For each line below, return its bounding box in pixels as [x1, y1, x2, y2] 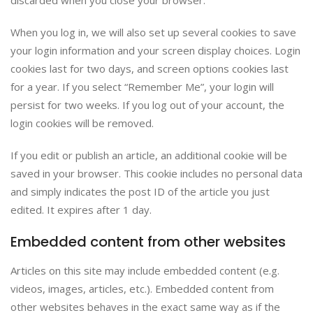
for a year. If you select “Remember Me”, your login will [10, 80, 274, 94]
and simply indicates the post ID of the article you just [10, 184, 270, 198]
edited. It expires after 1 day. [10, 203, 152, 217]
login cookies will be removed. [10, 116, 154, 130]
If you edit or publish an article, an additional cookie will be [10, 148, 287, 162]
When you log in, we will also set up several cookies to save [10, 25, 296, 39]
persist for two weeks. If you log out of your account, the [10, 98, 284, 112]
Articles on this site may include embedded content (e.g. [10, 263, 279, 277]
